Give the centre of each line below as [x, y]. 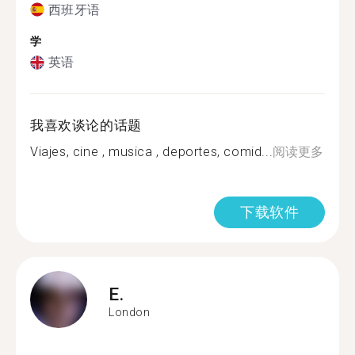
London [130, 312]
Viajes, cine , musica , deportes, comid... [152, 152]
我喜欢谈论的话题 [86, 125]
